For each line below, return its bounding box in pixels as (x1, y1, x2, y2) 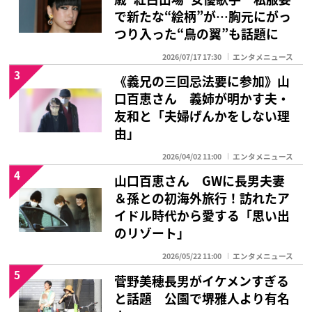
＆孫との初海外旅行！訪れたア (114, 189, 290, 208)
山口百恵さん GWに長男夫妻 (114, 171, 286, 190)
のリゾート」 (114, 224, 190, 242)
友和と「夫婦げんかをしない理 (114, 107, 290, 125)
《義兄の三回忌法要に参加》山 (114, 72, 290, 91)
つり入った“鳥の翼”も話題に (114, 24, 279, 42)
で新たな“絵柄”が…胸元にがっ (114, 6, 292, 25)
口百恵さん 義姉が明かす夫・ (114, 89, 290, 108)
